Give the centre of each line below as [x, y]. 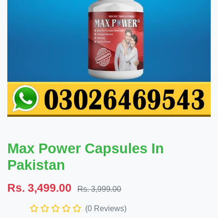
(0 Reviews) [106, 209]
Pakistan [36, 165]
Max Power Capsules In [86, 148]
